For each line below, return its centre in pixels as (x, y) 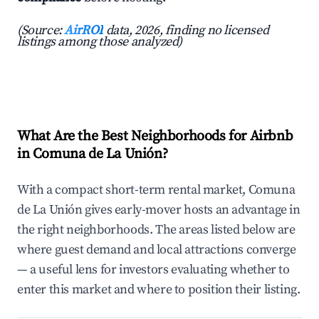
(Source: (41, 31)
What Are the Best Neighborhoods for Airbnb (155, 137)
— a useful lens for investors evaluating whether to (153, 270)
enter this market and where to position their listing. (159, 290)
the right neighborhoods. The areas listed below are (156, 230)
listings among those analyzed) (100, 42)
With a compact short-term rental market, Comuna (156, 190)
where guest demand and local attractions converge (157, 250)
